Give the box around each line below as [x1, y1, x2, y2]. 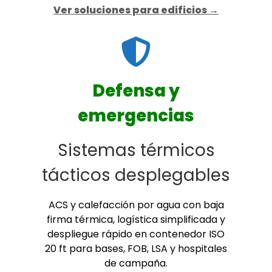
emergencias [78, 103, 194, 127]
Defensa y [92, 78, 180, 103]
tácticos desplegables [42, 163, 230, 188]
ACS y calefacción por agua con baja [48, 197, 224, 212]
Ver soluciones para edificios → [53, 3, 219, 18]
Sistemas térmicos [57, 138, 215, 163]
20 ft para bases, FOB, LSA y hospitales [45, 241, 227, 256]
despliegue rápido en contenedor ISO [47, 226, 225, 241]
